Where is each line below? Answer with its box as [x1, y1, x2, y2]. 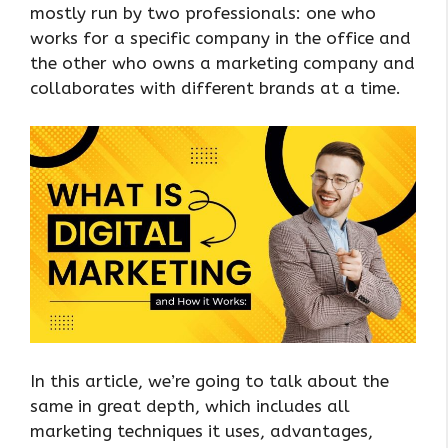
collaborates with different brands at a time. [30, 77, 401, 98]
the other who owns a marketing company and [30, 52, 415, 73]
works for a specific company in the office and [30, 27, 411, 48]
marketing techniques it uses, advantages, [30, 420, 373, 441]
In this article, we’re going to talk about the [30, 370, 389, 391]
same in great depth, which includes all [30, 395, 350, 416]
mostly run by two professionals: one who [30, 2, 376, 23]
